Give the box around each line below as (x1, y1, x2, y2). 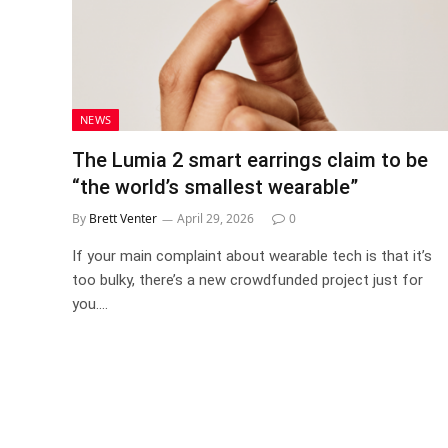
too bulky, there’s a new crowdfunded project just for (72, 270, 423, 289)
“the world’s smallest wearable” (72, 174, 358, 199)
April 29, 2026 (177, 209, 254, 227)
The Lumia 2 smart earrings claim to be (72, 147, 428, 172)
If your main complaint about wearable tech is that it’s (72, 246, 432, 265)
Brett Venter (89, 209, 157, 227)
